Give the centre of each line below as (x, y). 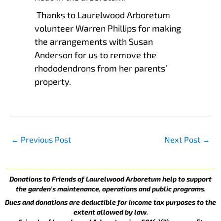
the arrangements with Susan (94, 41)
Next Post (183, 139)
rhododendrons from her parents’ (101, 68)
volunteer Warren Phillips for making (108, 28)
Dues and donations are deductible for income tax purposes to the (110, 202)
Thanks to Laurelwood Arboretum (102, 15)
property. (53, 81)
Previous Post (45, 139)
